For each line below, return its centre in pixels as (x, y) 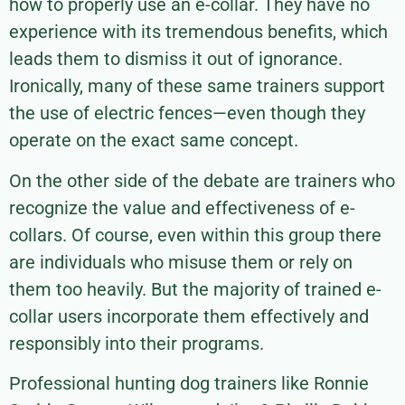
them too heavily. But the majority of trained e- (195, 289)
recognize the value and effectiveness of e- (182, 207)
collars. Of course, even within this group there (195, 235)
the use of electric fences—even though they (187, 113)
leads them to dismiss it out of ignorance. (176, 59)
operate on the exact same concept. (154, 141)
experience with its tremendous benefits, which (198, 32)
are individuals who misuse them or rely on (181, 262)
